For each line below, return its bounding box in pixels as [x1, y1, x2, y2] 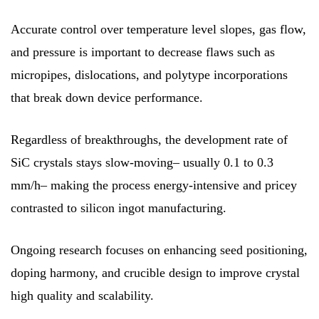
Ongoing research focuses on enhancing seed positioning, [11, 242, 308, 257]
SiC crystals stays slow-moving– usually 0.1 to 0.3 [11, 155, 273, 169]
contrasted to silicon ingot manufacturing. [11, 200, 226, 215]
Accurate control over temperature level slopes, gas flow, [11, 21, 306, 36]
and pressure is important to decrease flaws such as [11, 44, 275, 59]
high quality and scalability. [11, 288, 154, 303]
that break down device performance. [11, 90, 203, 105]
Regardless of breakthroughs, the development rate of [11, 132, 288, 147]
